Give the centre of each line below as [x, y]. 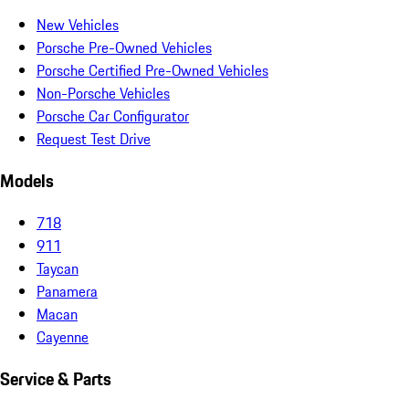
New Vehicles [78, 25]
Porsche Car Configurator [113, 116]
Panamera [67, 291]
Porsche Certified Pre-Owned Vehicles [152, 71]
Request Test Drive [94, 139]
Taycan [58, 268]
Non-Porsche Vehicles [103, 94]
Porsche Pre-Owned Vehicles [124, 48]
